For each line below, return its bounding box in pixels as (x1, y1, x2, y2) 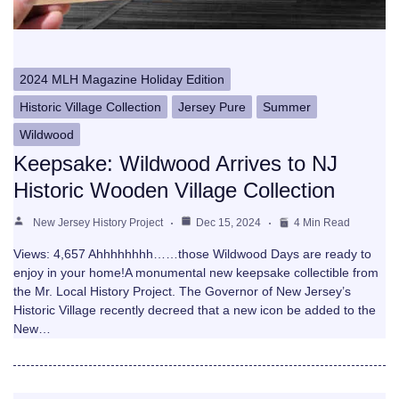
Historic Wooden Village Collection (13, 178, 335, 203)
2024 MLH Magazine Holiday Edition (20, 72, 224, 87)
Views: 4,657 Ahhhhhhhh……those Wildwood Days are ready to (13, 247, 371, 262)
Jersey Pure (178, 100, 246, 115)
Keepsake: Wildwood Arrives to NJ (13, 151, 338, 176)
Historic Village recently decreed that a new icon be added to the (13, 303, 376, 318)
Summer (263, 100, 311, 115)
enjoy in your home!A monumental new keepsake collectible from (13, 265, 379, 281)
